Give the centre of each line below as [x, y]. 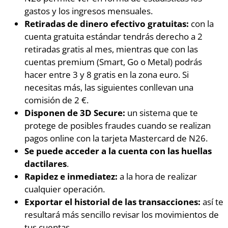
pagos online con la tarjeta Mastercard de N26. [116, 138]
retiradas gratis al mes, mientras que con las [111, 49]
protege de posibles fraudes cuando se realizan [118, 125]
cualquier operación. [65, 189]
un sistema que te [162, 112]
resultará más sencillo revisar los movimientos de [122, 214]
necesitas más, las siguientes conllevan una [109, 87]
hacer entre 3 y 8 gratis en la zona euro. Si [107, 74]
